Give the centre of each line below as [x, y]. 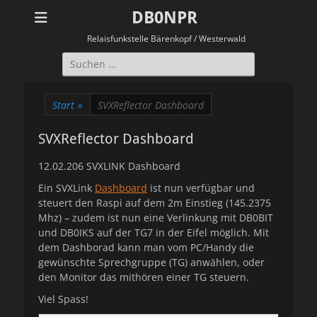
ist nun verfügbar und [201, 188]
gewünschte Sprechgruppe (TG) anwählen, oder [151, 262]
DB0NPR [164, 18]
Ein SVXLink [67, 188]
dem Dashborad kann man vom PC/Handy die [146, 247]
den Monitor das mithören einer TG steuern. [144, 277]
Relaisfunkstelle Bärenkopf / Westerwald [166, 39]
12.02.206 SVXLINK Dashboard [109, 166]
